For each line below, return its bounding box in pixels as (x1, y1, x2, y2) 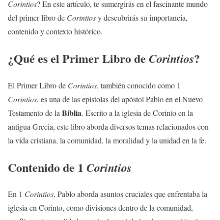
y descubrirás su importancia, (96, 12, 188, 23)
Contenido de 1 (8, 158, 86, 176)
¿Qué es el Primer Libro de (8, 49, 149, 67)
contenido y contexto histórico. (8, 26, 103, 36)
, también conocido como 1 (97, 80, 181, 90)
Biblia (62, 107, 82, 118)
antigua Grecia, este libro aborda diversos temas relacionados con (8, 121, 209, 132)
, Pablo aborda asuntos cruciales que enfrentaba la (54, 189, 207, 199)
